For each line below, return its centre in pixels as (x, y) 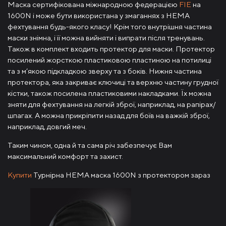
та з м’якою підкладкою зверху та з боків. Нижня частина (105, 71)
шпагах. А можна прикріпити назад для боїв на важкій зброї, (109, 115)
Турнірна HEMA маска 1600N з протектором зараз (122, 175)
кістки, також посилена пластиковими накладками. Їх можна (109, 93)
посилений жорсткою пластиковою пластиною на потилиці (109, 60)
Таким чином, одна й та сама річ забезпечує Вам (90, 145)
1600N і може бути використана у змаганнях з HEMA (99, 15)
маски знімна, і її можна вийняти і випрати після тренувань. (106, 37)
